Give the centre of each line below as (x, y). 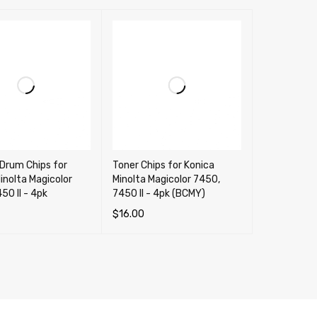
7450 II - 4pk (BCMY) (158, 193)
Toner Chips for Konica (163, 165)
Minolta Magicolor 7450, (166, 179)
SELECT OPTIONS (150, 234)
